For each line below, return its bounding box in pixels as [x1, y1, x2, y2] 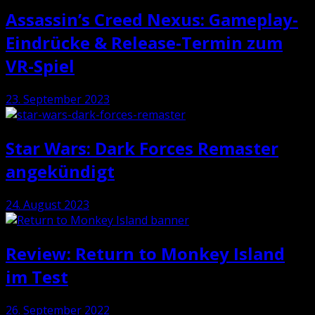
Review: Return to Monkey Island [6, 241, 285, 265]
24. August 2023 [6, 196, 89, 212]
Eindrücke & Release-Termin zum [6, 31, 283, 55]
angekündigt [6, 159, 115, 183]
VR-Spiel [6, 54, 75, 78]
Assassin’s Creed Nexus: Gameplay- [6, 8, 298, 32]
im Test [6, 264, 68, 288]
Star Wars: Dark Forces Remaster [6, 136, 278, 160]
